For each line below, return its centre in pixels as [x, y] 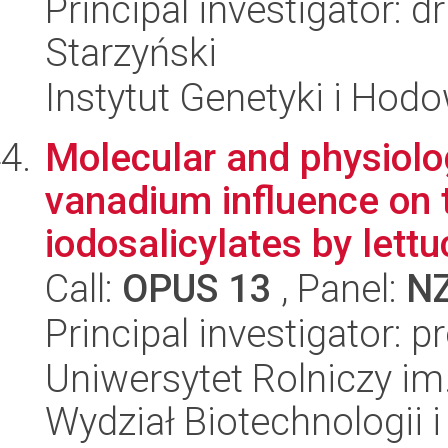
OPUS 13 [197, 288]
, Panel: [339, 288]
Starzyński [131, 52]
